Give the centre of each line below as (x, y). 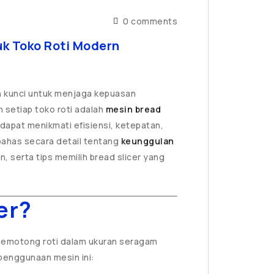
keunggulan (147, 141)
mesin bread (133, 109)
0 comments (149, 21)
